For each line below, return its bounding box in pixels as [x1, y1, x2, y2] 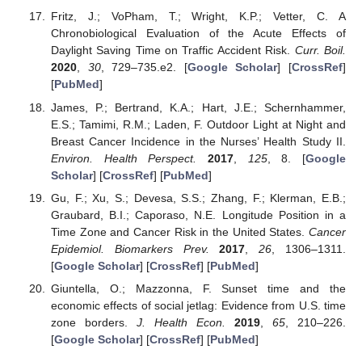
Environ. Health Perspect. [50, 151, 197, 165]
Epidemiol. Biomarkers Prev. [50, 242, 209, 255]
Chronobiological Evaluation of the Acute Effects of [50, 27, 346, 40]
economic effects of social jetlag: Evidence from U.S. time [50, 298, 346, 312]
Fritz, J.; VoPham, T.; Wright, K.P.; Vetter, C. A [50, 10, 346, 23]
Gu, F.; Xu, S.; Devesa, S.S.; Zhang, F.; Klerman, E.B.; [50, 191, 346, 204]
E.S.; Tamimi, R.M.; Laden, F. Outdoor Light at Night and [50, 117, 346, 131]
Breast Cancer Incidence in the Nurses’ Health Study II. [50, 134, 346, 148]
